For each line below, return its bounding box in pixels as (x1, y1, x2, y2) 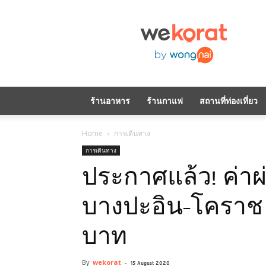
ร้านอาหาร (90, 95, 130, 106)
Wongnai (112, 42, 146, 53)
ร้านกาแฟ (147, 95, 183, 106)
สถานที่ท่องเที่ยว (199, 95, 258, 106)
